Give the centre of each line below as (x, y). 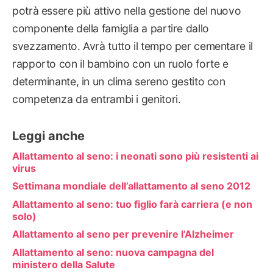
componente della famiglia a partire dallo (111, 29)
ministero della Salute (64, 265)
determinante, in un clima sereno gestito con (119, 82)
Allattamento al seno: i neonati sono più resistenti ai (135, 156)
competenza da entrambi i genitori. (97, 99)
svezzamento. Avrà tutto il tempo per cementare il (133, 46)
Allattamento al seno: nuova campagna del (113, 253)
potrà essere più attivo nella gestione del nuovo (127, 11)
